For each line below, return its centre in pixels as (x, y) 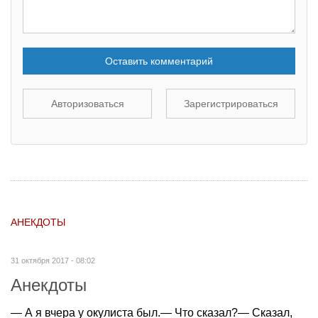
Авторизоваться (87, 103)
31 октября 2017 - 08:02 (53, 260)
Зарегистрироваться (231, 103)
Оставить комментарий (159, 61)
